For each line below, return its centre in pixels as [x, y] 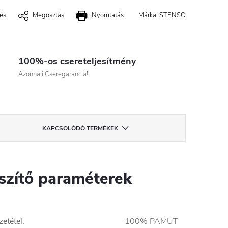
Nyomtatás [108, 15]
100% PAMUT [151, 221]
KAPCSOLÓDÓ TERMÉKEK [80, 128]
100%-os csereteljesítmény [77, 61]
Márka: [149, 15]
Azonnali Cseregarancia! [53, 74]
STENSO [173, 15]
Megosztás [48, 15]
